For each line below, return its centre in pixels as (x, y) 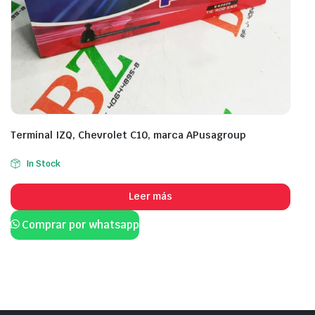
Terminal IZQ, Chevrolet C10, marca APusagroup (128, 135)
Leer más (150, 197)
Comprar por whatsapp (81, 224)
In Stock (43, 163)
